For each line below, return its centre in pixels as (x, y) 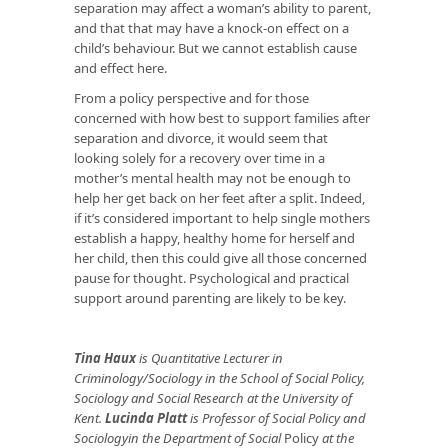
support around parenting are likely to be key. (210, 298)
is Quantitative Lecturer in (211, 358)
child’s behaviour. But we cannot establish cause (215, 48)
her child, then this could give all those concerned (220, 258)
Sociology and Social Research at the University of (213, 398)
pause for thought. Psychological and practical (211, 278)
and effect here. (120, 68)
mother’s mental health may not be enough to (212, 178)
